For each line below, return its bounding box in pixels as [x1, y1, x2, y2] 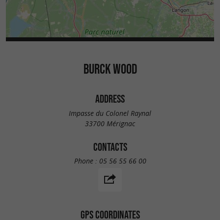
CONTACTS [93, 140, 127, 153]
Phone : [74, 156, 99, 166]
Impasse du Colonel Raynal [69, 108, 151, 118]
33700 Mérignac [85, 118, 135, 128]
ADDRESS [95, 93, 125, 105]
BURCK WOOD [83, 61, 137, 77]
